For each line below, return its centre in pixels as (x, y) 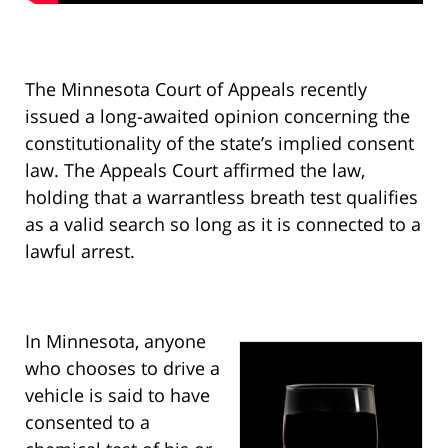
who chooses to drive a (122, 368)
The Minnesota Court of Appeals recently (196, 89)
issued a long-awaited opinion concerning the (217, 116)
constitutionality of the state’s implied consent (219, 143)
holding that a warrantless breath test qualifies (221, 197)
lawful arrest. (80, 251)
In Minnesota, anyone (115, 341)
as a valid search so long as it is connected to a (223, 224)
